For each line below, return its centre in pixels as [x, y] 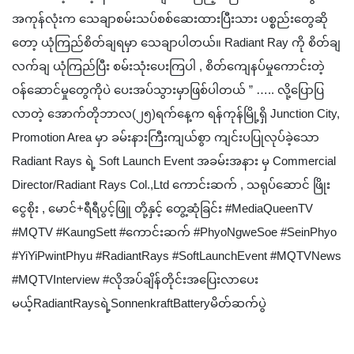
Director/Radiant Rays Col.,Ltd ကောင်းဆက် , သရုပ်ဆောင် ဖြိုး [171, 185]
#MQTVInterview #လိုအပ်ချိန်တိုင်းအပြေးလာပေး [135, 280]
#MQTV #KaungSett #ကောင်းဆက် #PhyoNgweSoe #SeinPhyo [174, 232]
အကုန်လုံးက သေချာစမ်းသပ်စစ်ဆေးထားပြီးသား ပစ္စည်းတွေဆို [170, 19]
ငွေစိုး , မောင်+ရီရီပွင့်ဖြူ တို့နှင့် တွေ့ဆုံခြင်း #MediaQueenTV [162, 209]
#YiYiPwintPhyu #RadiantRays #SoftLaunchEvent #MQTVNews [177, 256]
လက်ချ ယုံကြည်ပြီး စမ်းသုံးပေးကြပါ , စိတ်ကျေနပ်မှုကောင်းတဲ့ [168, 66]
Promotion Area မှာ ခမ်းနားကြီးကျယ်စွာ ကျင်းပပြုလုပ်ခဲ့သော [166, 137]
